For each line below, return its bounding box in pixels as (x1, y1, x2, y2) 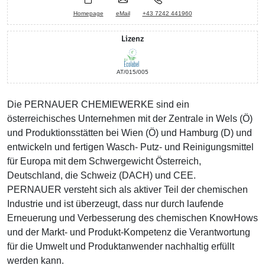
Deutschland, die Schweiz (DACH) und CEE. (7, 170, 196, 180)
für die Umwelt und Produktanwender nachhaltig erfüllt (7, 241, 234, 251)
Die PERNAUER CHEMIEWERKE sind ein (7, 99, 189, 109)
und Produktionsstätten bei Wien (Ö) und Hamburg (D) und (7, 128, 252, 138)
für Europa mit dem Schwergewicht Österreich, (7, 156, 201, 166)
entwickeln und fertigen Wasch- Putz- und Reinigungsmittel (7, 142, 254, 152)
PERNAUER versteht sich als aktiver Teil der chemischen (7, 185, 248, 195)
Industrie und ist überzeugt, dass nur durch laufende (7, 199, 224, 209)
